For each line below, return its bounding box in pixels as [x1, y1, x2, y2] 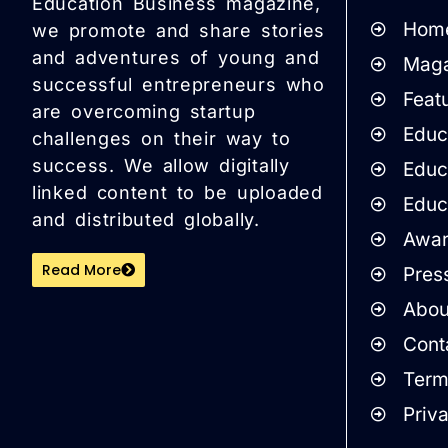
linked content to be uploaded [32, 182, 323, 204]
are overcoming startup [32, 101, 256, 123]
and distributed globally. [32, 209, 260, 231]
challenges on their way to [32, 128, 291, 150]
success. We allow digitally [32, 155, 290, 177]
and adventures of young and [32, 47, 320, 69]
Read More [42, 260, 121, 281]
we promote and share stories [32, 20, 326, 42]
